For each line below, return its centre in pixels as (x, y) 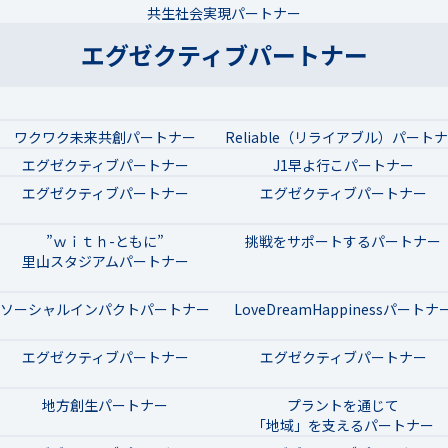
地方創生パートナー (105, 404)
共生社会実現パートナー (224, 12)
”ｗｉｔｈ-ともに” (105, 240)
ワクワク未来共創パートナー (105, 136)
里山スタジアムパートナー (105, 260)
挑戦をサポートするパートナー (343, 240)
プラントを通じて (343, 404)
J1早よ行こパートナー (343, 164)
